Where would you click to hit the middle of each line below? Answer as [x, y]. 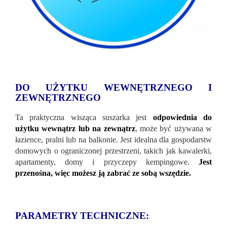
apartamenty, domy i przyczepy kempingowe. [107, 162]
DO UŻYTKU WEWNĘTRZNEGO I [113, 88]
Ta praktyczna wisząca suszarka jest [84, 118]
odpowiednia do [182, 118]
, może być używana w [173, 129]
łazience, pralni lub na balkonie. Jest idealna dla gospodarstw [113, 140]
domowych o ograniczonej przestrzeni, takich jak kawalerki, [113, 151]
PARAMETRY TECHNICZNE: [82, 216]
